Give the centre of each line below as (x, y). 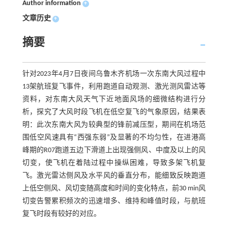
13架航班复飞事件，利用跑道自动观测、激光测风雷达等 (114, 87)
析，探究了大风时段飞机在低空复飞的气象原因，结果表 (114, 112)
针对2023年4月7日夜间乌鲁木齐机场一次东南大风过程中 (114, 74)
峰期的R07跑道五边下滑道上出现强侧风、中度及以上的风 (114, 150)
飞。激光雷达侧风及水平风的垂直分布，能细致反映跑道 (114, 176)
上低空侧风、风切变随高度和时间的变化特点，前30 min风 (114, 189)
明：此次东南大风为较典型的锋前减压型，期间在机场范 (114, 125)
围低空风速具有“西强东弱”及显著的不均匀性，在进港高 (114, 138)
